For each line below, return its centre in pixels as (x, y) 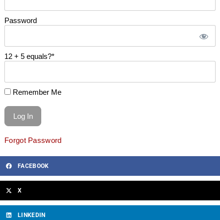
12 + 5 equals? (28, 56)
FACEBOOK (33, 166)
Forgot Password (33, 140)
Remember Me (36, 92)
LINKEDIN (32, 215)
